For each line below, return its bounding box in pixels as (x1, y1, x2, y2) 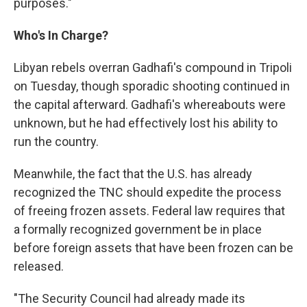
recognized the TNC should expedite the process (14, 185, 282, 200)
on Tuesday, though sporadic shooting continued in (14, 79, 290, 94)
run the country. (14, 134, 99, 149)
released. (14, 259, 64, 274)
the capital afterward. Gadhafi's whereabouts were (14, 97, 286, 112)
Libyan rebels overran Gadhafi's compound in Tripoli (14, 60, 292, 75)
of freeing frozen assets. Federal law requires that (14, 204, 285, 219)
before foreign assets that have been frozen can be (14, 241, 293, 256)
